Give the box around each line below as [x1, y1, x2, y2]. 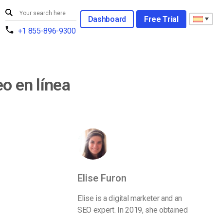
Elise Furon [77, 172, 127, 184]
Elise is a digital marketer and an [77, 194, 182, 203]
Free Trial [144, 14, 179, 24]
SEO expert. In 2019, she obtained [77, 205, 188, 215]
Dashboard [88, 14, 126, 24]
